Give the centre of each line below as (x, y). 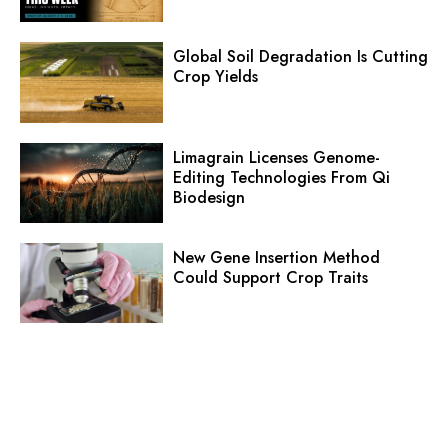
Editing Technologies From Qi (281, 177)
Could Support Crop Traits (270, 277)
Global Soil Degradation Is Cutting (300, 57)
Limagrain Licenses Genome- (276, 157)
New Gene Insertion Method (276, 257)
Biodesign (208, 197)
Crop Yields (215, 77)
